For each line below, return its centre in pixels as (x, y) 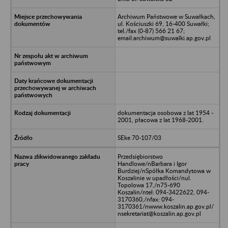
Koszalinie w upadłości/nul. (154, 178)
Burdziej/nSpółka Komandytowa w (164, 170)
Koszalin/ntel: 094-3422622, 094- (163, 192)
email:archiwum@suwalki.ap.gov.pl (164, 38)
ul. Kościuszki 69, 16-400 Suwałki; (163, 23)
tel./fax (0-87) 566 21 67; (151, 31)
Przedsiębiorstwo (140, 156)
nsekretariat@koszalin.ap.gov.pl (159, 213)
